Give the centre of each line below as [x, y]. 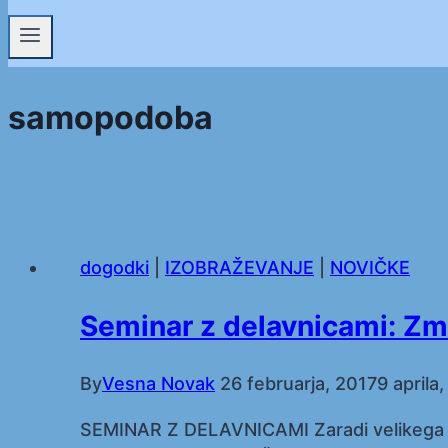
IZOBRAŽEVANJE [239, 267]
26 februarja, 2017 [298, 384]
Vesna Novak [158, 384]
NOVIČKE [370, 267]
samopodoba [110, 117]
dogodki [114, 267]
